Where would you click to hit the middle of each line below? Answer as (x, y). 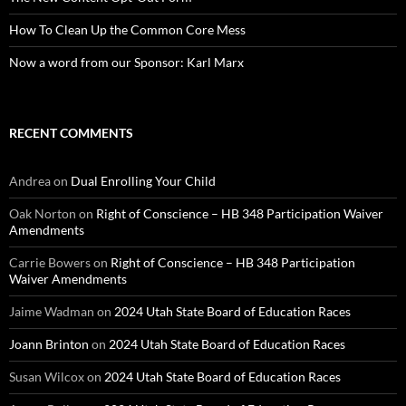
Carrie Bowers (50, 262)
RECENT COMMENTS (71, 132)
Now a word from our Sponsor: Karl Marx (126, 62)
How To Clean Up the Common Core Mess (127, 29)
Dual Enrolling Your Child (143, 180)
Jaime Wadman (52, 311)
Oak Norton (43, 213)
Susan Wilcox (47, 376)
